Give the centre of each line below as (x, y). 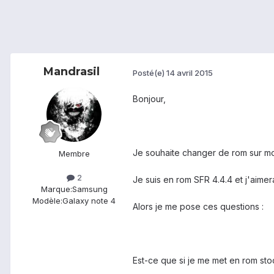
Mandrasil (72, 72)
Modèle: (47, 201)
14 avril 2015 (190, 72)
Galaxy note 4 (89, 201)
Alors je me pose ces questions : (198, 207)
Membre (74, 154)
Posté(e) (150, 72)
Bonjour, (149, 99)
